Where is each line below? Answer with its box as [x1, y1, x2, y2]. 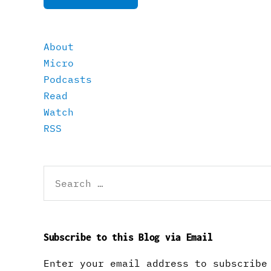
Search [38, 165, 74, 177]
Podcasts [44, 73, 92, 85]
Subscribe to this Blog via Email [44, 232, 213, 243]
